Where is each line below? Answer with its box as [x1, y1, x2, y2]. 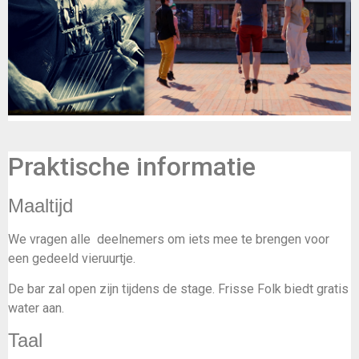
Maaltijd [8, 194, 73, 216]
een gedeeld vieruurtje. [8, 250, 135, 266]
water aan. [8, 300, 64, 316]
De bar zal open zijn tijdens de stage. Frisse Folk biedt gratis [8, 280, 349, 296]
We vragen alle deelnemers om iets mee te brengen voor [8, 231, 329, 247]
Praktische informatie [8, 151, 256, 182]
